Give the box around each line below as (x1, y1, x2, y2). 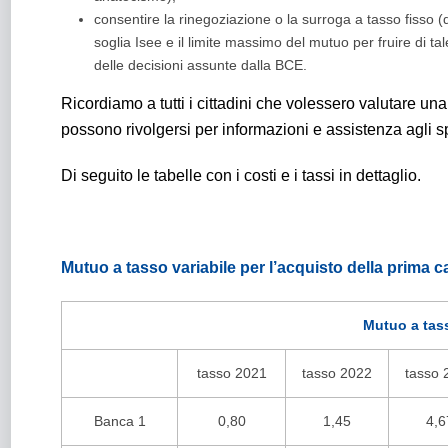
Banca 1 (93, 413, 146, 429)
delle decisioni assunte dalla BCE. (93, 57, 307, 73)
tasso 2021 (196, 365, 267, 381)
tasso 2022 (302, 365, 372, 381)
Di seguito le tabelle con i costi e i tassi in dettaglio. (61, 167, 421, 184)
